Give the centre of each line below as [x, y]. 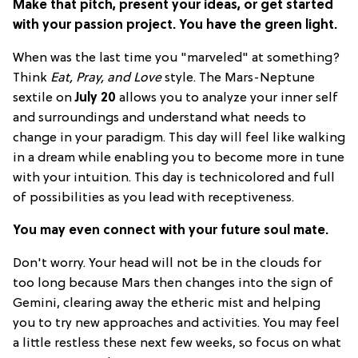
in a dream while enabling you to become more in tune [179, 159]
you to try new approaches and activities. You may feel [176, 324]
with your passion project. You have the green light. [175, 26]
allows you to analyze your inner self [227, 99]
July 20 [95, 99]
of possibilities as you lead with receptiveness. [153, 199]
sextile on [44, 99]
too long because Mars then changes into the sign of [173, 284]
